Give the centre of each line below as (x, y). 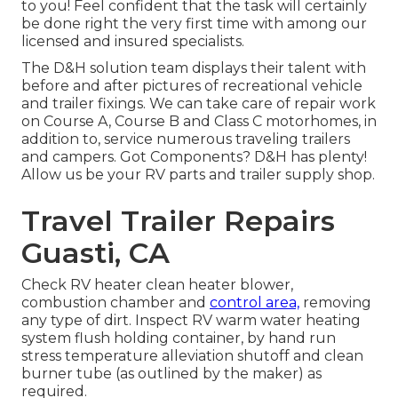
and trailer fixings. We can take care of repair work (199, 104)
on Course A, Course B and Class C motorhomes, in (199, 122)
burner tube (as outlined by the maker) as (171, 374)
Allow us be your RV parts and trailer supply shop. (198, 175)
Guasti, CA (96, 253)
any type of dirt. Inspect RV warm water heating (191, 321)
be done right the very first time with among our (194, 24)
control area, (255, 303)
